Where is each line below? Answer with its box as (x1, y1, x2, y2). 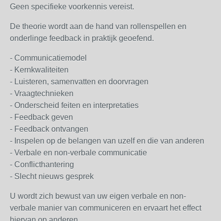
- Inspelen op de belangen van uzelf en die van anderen (10, 137, 204, 145)
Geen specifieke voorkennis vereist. (10, 2, 134, 11)
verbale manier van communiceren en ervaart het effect (10, 204, 201, 212)
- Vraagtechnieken (10, 89, 74, 98)
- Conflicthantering (10, 160, 74, 169)
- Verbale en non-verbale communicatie (10, 148, 147, 157)
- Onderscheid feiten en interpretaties (10, 101, 139, 110)
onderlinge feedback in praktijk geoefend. (10, 34, 154, 42)
